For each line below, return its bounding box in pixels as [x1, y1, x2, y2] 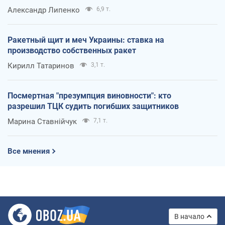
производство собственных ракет [8, 45, 136, 55]
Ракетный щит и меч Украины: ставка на [8, 35, 164, 45]
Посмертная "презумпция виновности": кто [8, 90, 171, 100]
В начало [174, 212, 204, 220]
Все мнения [8, 146, 50, 156]
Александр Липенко [8, 5, 80, 15]
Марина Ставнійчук [8, 117, 77, 126]
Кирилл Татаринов [8, 61, 74, 70]
